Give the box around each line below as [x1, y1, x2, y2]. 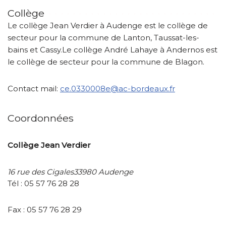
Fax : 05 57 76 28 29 [8, 205, 82, 215]
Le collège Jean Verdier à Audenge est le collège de [8, 21, 208, 31]
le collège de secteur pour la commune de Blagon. [8, 57, 204, 67]
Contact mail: [8, 84, 60, 94]
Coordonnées [8, 112, 74, 125]
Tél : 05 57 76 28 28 [8, 179, 79, 189]
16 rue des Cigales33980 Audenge [8, 167, 133, 177]
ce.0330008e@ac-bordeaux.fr [60, 84, 175, 94]
